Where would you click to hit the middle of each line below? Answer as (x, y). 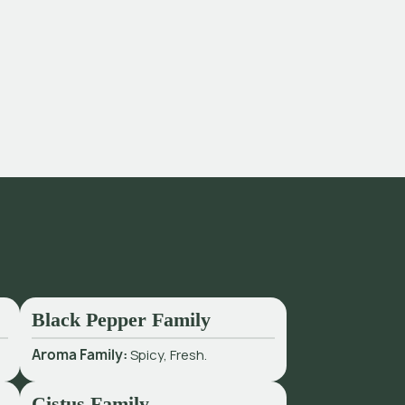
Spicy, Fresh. (169, 354)
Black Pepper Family (122, 320)
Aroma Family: (81, 354)
